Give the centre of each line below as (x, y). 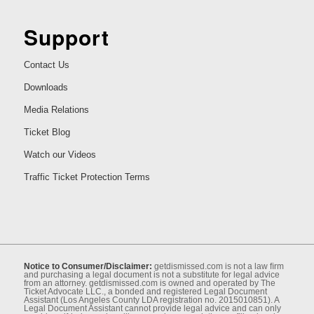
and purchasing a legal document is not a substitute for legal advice (151, 274)
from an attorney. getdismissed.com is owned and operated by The (149, 283)
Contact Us (46, 64)
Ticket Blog (47, 132)
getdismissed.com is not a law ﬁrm (218, 266)
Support (66, 36)
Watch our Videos (60, 154)
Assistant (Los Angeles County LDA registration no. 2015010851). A (151, 300)
